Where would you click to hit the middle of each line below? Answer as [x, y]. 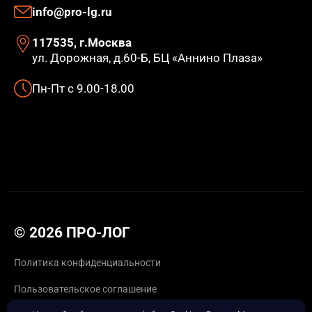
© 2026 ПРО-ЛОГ [72, 233]
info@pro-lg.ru [72, 12]
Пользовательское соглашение [85, 289]
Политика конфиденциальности [87, 263]
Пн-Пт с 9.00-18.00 [83, 89]
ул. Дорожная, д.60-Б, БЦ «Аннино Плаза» [147, 58]
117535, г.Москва [82, 43]
